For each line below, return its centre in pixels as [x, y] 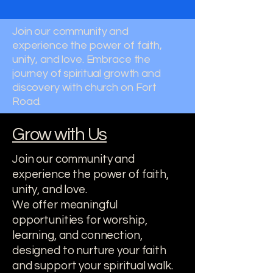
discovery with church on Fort [84, 87]
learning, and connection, [77, 235]
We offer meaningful [65, 205]
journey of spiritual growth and [87, 73]
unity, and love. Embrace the [82, 59]
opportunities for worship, [80, 220]
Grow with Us [60, 135]
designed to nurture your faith [89, 250]
